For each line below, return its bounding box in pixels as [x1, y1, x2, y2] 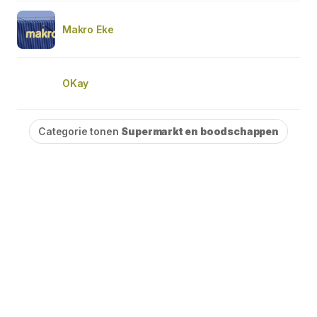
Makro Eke [62, 23, 114, 35]
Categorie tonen [38, 125, 122, 137]
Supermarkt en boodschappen [121, 125, 279, 137]
